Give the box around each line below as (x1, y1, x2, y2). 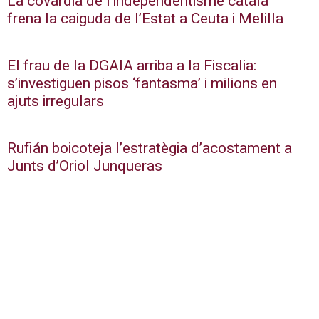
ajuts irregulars (7, 90, 104, 113)
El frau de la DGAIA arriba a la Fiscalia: (7, 55, 256, 78)
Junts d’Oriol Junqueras (7, 155, 162, 178)
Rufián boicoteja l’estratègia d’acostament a (7, 137, 292, 160)
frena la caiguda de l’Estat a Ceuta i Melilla (7, 8, 283, 31)
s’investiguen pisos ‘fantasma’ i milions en (7, 73, 277, 95)
